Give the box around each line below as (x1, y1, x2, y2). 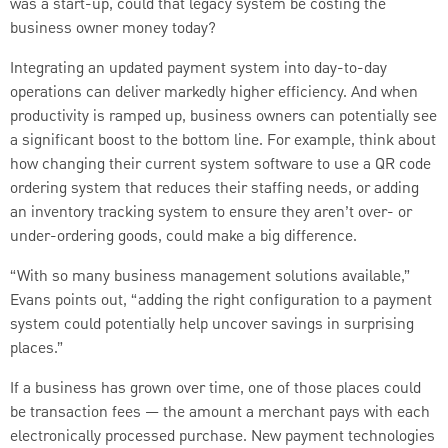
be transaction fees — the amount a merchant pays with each (10, 400, 430, 425)
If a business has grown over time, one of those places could (10, 376, 421, 401)
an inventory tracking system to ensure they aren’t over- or (10, 200, 412, 225)
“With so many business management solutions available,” (10, 264, 411, 289)
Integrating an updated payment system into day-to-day (10, 56, 387, 81)
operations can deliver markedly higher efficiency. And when (10, 80, 418, 105)
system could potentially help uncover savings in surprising (10, 312, 414, 337)
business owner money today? (10, 16, 216, 41)
